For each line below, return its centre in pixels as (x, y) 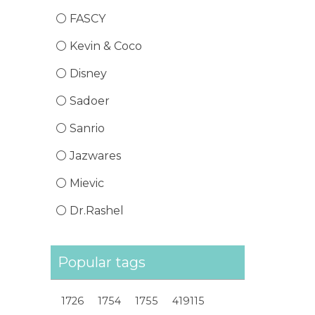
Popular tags (102, 262)
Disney (88, 73)
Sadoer (90, 101)
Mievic (87, 183)
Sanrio (87, 128)
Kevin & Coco (106, 46)
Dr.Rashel (97, 211)
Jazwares (95, 156)
